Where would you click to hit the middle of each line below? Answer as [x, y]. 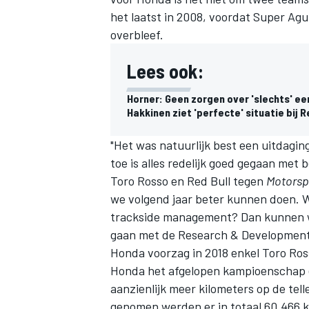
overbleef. [137, 35]
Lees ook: [165, 71]
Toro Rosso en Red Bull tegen [188, 181]
